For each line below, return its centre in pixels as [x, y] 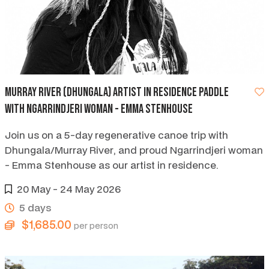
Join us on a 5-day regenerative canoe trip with [116, 135]
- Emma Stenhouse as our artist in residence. [112, 165]
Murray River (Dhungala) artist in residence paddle [117, 93]
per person [96, 226]
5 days [35, 208]
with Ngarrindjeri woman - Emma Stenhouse [99, 110]
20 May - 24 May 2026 [69, 189]
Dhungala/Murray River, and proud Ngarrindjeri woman [134, 150]
